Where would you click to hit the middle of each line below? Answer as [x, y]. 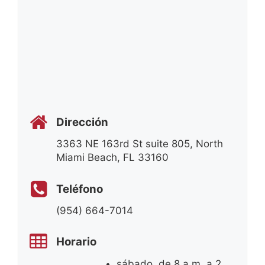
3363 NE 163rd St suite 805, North [140, 144]
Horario [76, 242]
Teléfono [80, 189]
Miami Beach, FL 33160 [112, 158]
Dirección [82, 122]
